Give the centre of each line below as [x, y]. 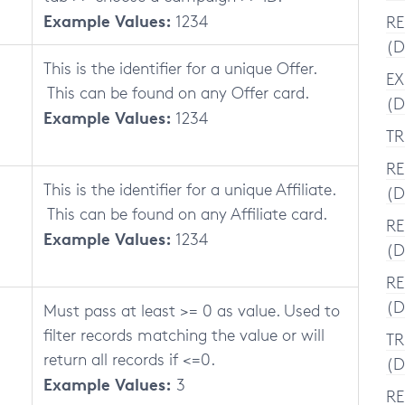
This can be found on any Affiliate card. [185, 213]
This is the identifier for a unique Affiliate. [189, 189]
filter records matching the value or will [184, 334]
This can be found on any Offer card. [176, 92]
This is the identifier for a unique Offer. [180, 68]
